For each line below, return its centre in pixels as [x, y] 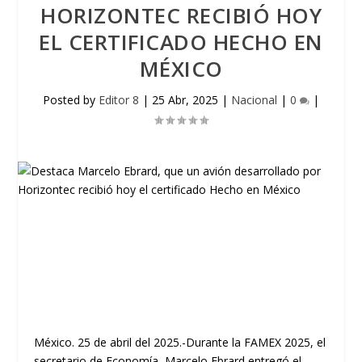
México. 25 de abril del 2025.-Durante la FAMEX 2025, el [180, 342]
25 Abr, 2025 [185, 100]
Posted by [71, 100]
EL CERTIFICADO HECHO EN [181, 42]
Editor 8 [119, 100]
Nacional [254, 100]
